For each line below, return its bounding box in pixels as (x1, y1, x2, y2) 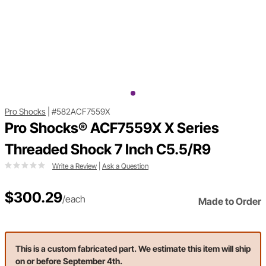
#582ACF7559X (52, 106, 110, 117)
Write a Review (52, 161, 97, 171)
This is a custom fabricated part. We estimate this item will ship (15, 243, 251, 254)
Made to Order (198, 195, 261, 208)
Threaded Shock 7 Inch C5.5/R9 (5, 141, 211, 159)
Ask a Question (102, 161, 148, 171)
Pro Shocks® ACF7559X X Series (5, 119, 219, 137)
